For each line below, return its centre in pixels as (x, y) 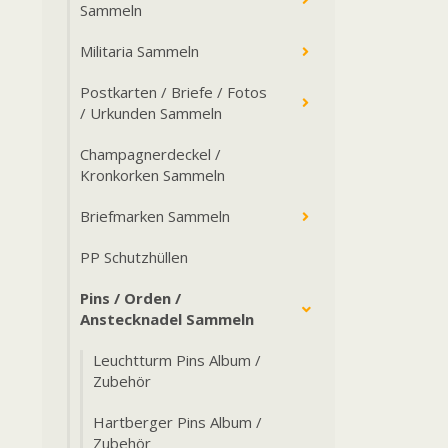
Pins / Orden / (130, 298)
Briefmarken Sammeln (155, 216)
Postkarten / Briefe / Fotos (173, 92)
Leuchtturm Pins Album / (177, 360)
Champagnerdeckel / (150, 154)
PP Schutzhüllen (134, 257)
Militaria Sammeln (139, 51)
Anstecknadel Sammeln (167, 319)
